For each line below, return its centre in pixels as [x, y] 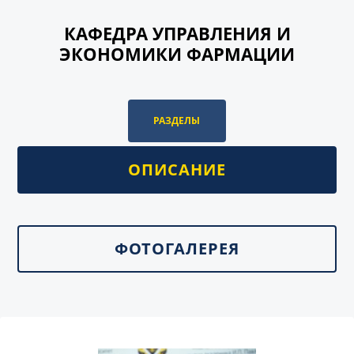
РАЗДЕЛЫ [177, 121]
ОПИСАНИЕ [177, 169]
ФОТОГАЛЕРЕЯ [177, 249]
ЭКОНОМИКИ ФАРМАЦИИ [177, 54]
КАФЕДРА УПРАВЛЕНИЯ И [177, 33]
